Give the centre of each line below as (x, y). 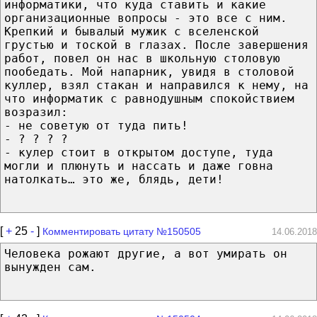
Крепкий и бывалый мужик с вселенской (132, 31)
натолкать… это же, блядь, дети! (114, 179)
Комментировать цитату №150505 (122, 231)
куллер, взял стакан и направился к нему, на (156, 85)
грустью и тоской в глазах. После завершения (156, 45)
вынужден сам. (50, 267)
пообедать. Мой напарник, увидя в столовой (149, 71)
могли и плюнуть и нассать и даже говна (139, 166)
